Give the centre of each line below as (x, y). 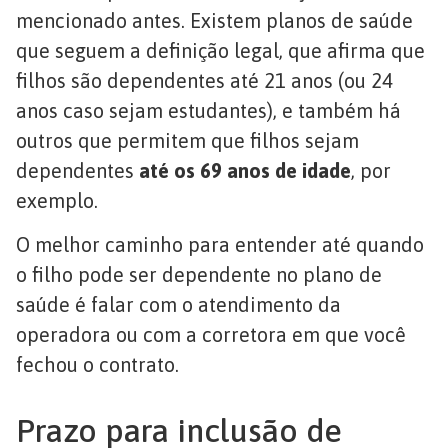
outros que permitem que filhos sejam (187, 140)
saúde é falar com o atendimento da (178, 305)
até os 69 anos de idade (245, 170)
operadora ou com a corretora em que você (211, 335)
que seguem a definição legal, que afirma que (220, 50)
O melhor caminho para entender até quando (220, 245)
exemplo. (57, 200)
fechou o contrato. (97, 365)
